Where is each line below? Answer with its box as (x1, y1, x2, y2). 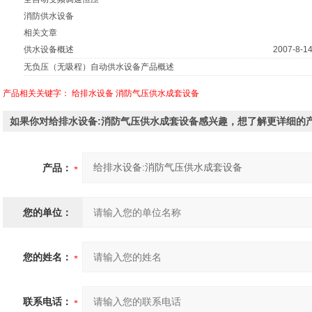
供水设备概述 (24, 45, 74, 54)
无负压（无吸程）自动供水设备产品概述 (24, 62, 174, 72)
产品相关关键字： (3, 88, 72, 98)
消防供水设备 (24, 11, 74, 21)
